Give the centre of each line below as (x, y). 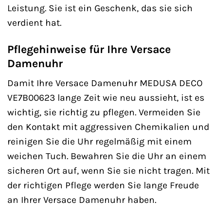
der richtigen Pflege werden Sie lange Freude (103, 185)
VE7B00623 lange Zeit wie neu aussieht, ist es (106, 98)
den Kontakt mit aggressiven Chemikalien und (108, 127)
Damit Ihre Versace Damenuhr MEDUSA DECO (105, 83)
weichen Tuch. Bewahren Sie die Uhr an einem (107, 156)
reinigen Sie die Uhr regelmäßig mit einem (100, 142)
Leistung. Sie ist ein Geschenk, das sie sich (100, 8)
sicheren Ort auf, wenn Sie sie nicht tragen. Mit (109, 171)
